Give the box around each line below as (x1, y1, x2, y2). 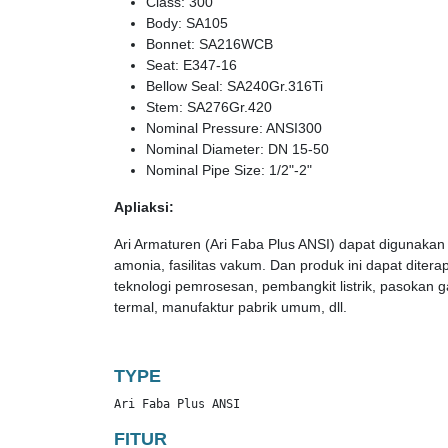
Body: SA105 (146, 15, 228, 31)
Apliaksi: (114, 199, 174, 215)
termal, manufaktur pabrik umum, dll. (114, 299, 347, 315)
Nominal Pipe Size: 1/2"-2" (146, 162, 312, 178)
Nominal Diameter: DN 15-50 (146, 141, 329, 157)
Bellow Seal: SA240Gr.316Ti (146, 78, 323, 94)
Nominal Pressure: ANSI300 (146, 120, 322, 136)
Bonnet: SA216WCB (146, 36, 273, 52)
